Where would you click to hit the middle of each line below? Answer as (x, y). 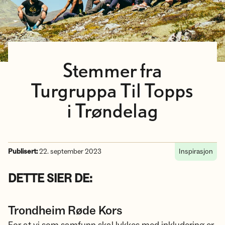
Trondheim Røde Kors (65, 211)
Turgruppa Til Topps (113, 92)
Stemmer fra (112, 72)
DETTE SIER (40, 179)
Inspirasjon (196, 152)
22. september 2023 (70, 152)
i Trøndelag (112, 112)
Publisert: (23, 152)
